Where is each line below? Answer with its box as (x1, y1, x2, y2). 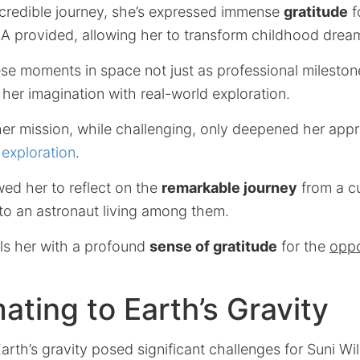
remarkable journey (162, 179, 297, 196)
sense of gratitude (149, 238, 277, 255)
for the (277, 238, 329, 255)
